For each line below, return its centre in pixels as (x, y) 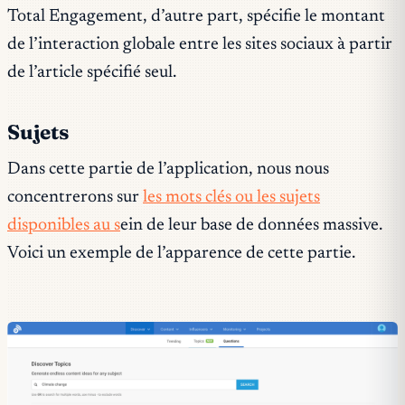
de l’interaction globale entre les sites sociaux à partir (200, 45)
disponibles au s (64, 225)
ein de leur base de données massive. (251, 225)
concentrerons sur (75, 197)
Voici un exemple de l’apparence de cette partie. (181, 253)
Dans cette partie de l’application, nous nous (168, 169)
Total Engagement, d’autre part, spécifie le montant (196, 17)
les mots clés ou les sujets (231, 197)
